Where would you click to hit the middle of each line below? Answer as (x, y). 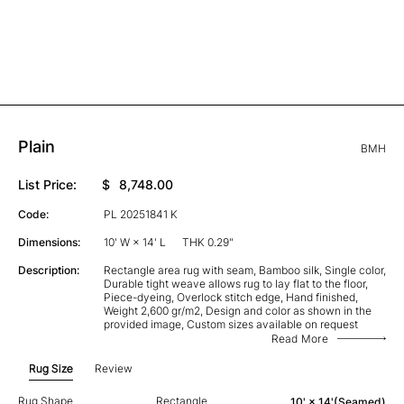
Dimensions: (49, 242)
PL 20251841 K (140, 214)
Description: (49, 270)
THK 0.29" (207, 242)
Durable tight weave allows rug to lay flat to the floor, (235, 283)
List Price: (47, 184)
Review (114, 368)
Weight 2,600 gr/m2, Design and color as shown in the (237, 310)
